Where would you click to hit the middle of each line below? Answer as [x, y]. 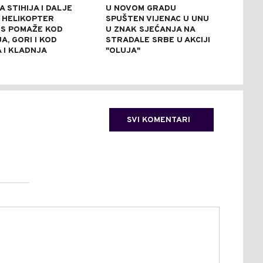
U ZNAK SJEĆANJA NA [150, 30]
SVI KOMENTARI [159, 120]
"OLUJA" [123, 51]
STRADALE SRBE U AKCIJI [158, 41]
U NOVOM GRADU [141, 9]
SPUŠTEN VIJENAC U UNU [157, 19]
